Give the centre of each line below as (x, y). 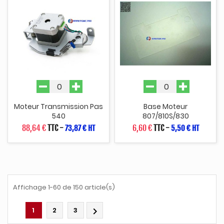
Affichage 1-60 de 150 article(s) (64, 187)
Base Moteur (165, 107)
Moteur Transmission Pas (58, 107)
